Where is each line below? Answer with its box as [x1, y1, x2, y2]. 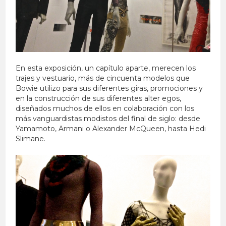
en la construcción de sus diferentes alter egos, [16, 94, 182, 103]
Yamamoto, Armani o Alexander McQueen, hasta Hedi [16, 124, 206, 134]
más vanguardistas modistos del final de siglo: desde [16, 114, 201, 124]
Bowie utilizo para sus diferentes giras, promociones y [16, 84, 203, 93]
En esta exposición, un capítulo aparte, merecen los [16, 64, 196, 73]
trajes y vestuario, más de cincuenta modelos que [16, 74, 190, 83]
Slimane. [16, 134, 46, 144]
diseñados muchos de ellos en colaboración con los [16, 104, 195, 114]
